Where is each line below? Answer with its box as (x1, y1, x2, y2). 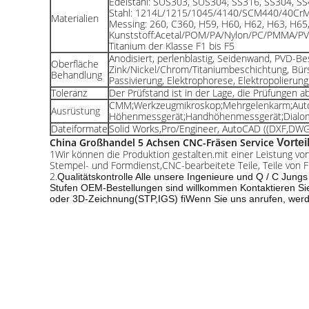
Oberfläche (51, 57, 99, 70)
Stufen (50, 182, 78, 193)
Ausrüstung (51, 104, 100, 117)
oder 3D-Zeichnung (50, 193, 134, 204)
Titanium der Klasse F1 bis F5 (109, 39, 235, 52)
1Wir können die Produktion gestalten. (50, 148, 215, 161)
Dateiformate (51, 122, 108, 135)
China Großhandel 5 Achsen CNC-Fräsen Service (50, 136, 274, 149)
